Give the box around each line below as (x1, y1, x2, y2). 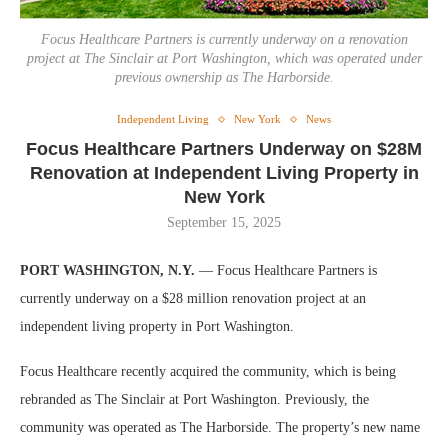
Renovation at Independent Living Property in (29, 163, 419, 183)
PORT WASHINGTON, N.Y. (20, 263, 199, 278)
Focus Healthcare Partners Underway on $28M (26, 139, 422, 159)
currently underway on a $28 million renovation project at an (20, 291, 366, 306)
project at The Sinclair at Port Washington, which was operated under (26, 51, 422, 66)
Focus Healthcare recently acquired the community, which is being (20, 364, 396, 379)
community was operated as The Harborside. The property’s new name (20, 420, 420, 435)
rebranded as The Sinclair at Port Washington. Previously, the (20, 392, 369, 407)
